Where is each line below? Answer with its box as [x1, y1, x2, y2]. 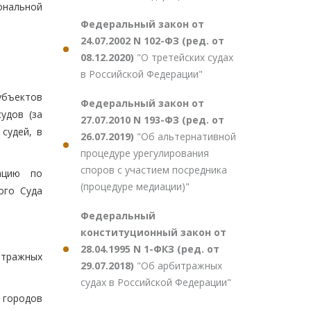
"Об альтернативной [137, 130, 236, 143]
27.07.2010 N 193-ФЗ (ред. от [81, 113, 224, 126]
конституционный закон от [81, 226, 226, 239]
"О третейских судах [137, 51, 233, 64]
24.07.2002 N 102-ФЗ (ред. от [81, 34, 224, 47]
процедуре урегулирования [81, 146, 209, 160]
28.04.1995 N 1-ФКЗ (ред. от [81, 242, 219, 255]
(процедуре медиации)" [81, 180, 190, 193]
